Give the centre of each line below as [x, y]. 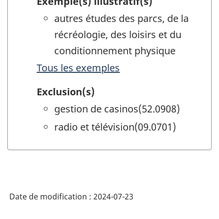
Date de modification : [51, 197]
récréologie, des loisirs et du [118, 35]
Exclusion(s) [66, 91]
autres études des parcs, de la [121, 19]
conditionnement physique [115, 51]
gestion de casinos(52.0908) [117, 109]
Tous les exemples [78, 68]
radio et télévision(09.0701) [115, 127]
